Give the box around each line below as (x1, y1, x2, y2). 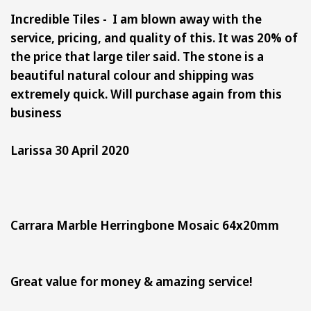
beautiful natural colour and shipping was (10, 66, 254, 83)
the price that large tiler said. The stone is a (10, 47, 264, 65)
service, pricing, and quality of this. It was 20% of (10, 28, 298, 46)
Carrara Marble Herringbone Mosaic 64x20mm (10, 216, 282, 233)
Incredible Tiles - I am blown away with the (10, 10, 262, 27)
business (10, 103, 62, 121)
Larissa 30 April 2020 (10, 141, 129, 158)
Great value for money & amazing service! (10, 272, 253, 289)
